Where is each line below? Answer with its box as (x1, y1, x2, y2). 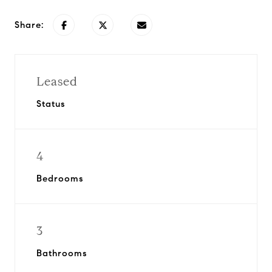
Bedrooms (36, 173, 83, 184)
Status (36, 98, 65, 109)
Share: (15, 19, 44, 30)
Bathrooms (36, 248, 87, 259)
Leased (36, 74, 78, 89)
